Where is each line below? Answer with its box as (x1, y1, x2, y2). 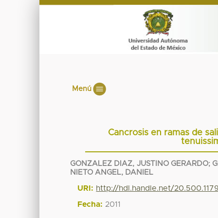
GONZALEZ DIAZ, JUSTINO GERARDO (70, 160, 208, 167)
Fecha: (77, 200, 103, 208)
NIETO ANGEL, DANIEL (70, 168, 154, 176)
